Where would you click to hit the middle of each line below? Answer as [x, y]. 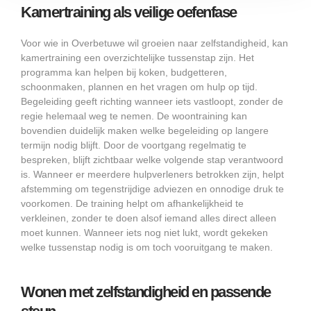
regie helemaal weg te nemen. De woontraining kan [134, 116]
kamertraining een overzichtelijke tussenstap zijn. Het [137, 58]
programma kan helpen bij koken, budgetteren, [124, 73]
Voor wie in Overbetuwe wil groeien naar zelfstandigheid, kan [154, 43]
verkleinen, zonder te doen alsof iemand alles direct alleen [149, 218]
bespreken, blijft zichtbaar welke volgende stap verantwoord [152, 160]
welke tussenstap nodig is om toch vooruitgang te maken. [147, 247]
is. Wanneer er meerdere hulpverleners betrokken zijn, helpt [152, 175]
